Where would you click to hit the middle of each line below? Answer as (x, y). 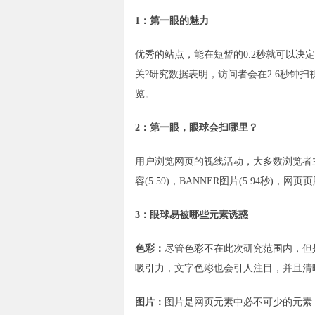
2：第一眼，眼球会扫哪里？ (197, 128)
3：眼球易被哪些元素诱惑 (192, 215)
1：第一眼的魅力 (172, 21)
